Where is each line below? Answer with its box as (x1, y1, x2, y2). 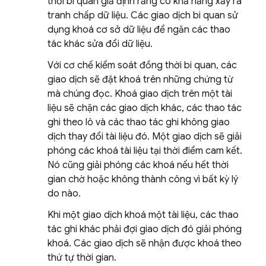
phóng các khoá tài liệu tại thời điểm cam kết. (47, 145, 242, 157)
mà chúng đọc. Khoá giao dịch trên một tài (47, 88, 232, 100)
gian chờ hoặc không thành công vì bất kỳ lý (47, 173, 238, 185)
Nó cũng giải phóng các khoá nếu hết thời (47, 159, 229, 171)
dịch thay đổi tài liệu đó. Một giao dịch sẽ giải (47, 131, 242, 142)
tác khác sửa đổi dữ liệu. (47, 38, 153, 50)
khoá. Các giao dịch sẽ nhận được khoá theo (47, 237, 242, 249)
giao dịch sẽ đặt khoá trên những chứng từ (47, 74, 233, 85)
